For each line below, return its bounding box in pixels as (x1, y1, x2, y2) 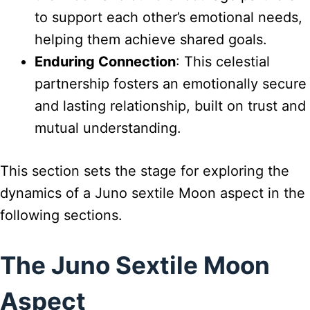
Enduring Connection (35, 53, 176, 70)
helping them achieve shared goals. (35, 30, 267, 48)
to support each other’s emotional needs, (35, 8, 302, 26)
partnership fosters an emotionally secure (35, 75, 307, 92)
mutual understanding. (35, 119, 181, 136)
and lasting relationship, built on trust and (35, 97, 306, 114)
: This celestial (176, 53, 270, 70)
